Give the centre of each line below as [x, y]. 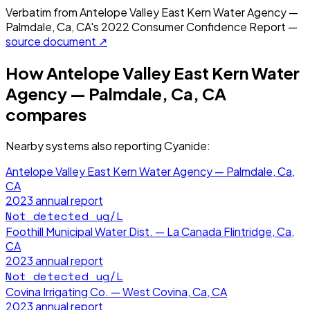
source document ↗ [56, 41]
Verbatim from [43, 12]
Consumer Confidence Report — [213, 26]
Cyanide [185, 145]
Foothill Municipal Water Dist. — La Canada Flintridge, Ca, [150, 231]
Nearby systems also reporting [85, 145]
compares [46, 114]
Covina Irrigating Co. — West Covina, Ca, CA [116, 291]
